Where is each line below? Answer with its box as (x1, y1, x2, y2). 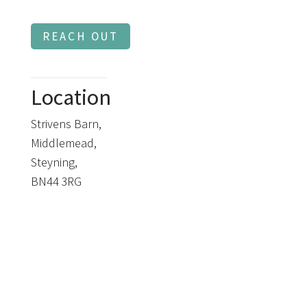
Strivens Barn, (30, 115, 101, 132)
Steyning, (30, 153, 77, 170)
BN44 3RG (30, 173, 82, 189)
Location (30, 82, 111, 111)
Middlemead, (30, 134, 97, 151)
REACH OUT (42, 28, 119, 44)
